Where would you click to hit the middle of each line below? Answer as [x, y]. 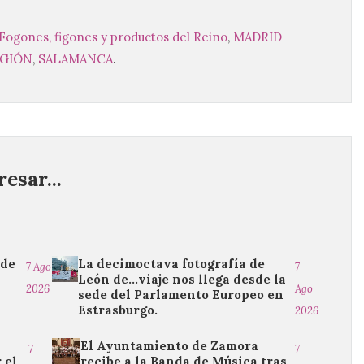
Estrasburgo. [117, 310]
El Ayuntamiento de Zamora [169, 346]
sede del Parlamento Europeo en [180, 295]
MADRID [258, 37]
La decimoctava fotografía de [171, 264]
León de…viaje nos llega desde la [182, 279]
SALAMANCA [76, 59]
